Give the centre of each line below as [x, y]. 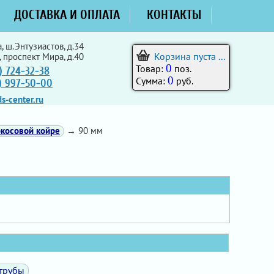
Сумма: [152, 81]
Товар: [151, 68]
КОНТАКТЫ [174, 15]
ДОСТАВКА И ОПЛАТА [67, 15]
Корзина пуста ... [190, 56]
